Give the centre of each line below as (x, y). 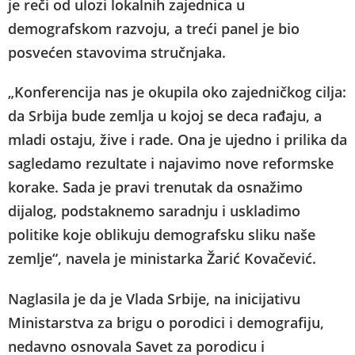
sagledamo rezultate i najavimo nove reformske (171, 163)
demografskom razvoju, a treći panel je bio (154, 28)
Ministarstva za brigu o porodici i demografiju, (166, 322)
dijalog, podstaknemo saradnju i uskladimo (154, 210)
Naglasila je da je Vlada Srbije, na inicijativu (154, 298)
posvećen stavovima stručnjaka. (117, 52)
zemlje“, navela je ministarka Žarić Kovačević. (162, 258)
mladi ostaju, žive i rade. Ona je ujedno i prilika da (177, 139)
